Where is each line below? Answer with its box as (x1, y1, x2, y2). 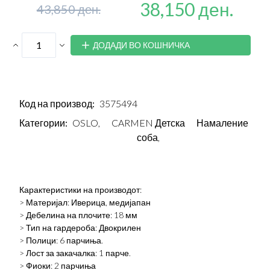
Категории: (19, 117, 67, 128)
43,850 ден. (36, 2, 101, 16)
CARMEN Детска (111, 117, 185, 128)
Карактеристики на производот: (19, 184, 142, 195)
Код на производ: (19, 98, 95, 109)
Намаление (196, 117, 248, 128)
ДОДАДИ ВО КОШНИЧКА (92, 40, 190, 50)
